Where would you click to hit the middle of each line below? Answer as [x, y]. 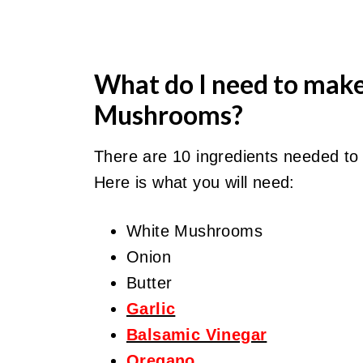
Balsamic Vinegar [196, 335]
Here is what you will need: [194, 182]
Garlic [151, 309]
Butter [149, 283]
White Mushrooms [194, 231]
